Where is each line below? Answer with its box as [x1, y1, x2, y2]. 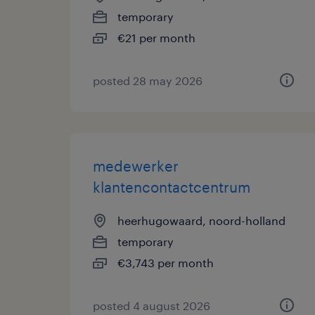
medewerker [93, 157, 179, 174]
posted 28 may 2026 [93, 74, 202, 87]
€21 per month [117, 31, 195, 44]
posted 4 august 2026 [93, 299, 210, 312]
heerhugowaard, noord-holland [117, 214, 285, 227]
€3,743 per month [117, 256, 214, 269]
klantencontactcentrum [93, 179, 250, 195]
